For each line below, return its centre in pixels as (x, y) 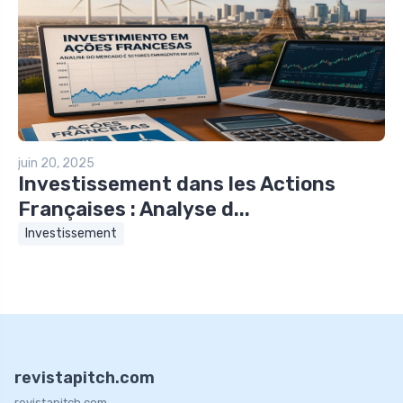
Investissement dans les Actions (177, 184)
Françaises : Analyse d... (134, 209)
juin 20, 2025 (56, 163)
